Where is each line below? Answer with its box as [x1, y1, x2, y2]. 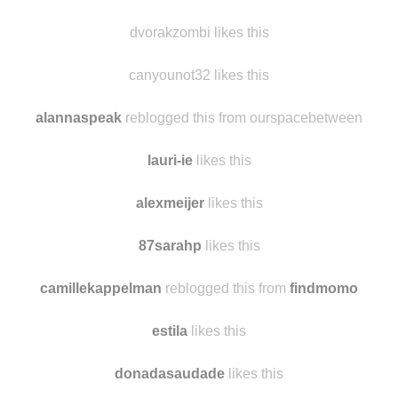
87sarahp [138, 308, 202, 324]
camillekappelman [40, 351, 162, 367]
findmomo [290, 351, 358, 367]
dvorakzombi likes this [129, 95, 269, 111]
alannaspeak [36, 180, 122, 196]
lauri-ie [147, 223, 193, 239]
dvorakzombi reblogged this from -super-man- [56, 52, 342, 68]
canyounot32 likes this [129, 138, 269, 154]
